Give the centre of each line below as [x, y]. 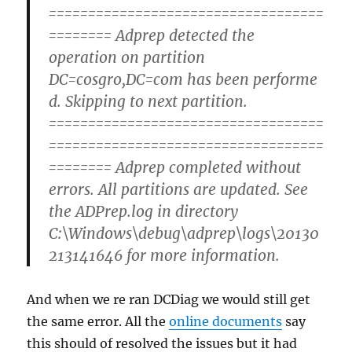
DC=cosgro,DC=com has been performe [183, 79]
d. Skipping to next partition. [148, 101]
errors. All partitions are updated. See [179, 189]
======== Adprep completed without [175, 167]
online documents [226, 321]
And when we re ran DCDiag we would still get [169, 299]
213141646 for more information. [165, 255]
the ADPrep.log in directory [144, 211]
